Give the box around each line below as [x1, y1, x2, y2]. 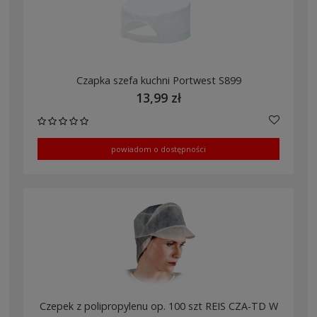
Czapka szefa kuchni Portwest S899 [76, 73, 241, 87]
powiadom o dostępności [111, 143, 206, 154]
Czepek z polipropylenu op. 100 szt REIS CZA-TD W [39, 299, 278, 313]
